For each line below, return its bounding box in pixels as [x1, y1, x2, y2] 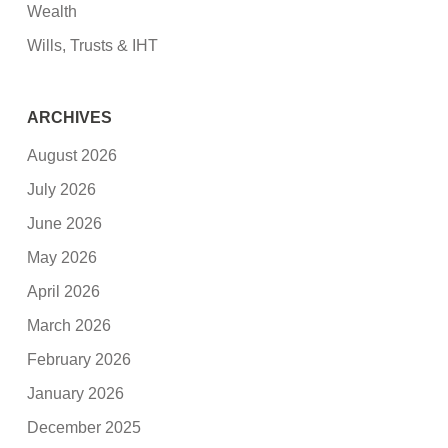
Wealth [27, 3, 78, 21]
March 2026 [27, 316, 112, 334]
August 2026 [27, 146, 118, 164]
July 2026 [27, 180, 97, 198]
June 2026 [27, 214, 103, 232]
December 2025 [27, 418, 142, 436]
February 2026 [27, 350, 132, 368]
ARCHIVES [27, 109, 113, 127]
